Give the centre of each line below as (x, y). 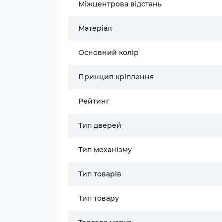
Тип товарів (100, 174)
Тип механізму (105, 150)
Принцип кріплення (116, 77)
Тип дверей (100, 125)
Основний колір (109, 53)
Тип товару (99, 198)
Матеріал (95, 28)
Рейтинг (94, 101)
